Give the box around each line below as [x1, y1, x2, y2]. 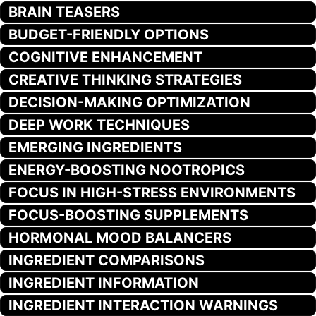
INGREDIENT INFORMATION [8, 274, 199, 291]
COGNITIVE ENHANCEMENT [8, 48, 202, 66]
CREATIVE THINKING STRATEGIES [8, 71, 242, 88]
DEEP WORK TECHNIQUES [8, 116, 190, 133]
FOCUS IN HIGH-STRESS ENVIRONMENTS [8, 183, 296, 201]
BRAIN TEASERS [8, 3, 120, 20]
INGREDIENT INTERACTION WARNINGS [8, 296, 278, 314]
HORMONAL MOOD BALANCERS [8, 229, 231, 246]
